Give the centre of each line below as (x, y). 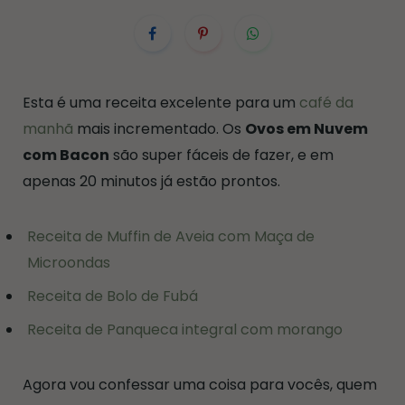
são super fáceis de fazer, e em (221, 155)
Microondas (71, 263)
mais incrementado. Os (159, 129)
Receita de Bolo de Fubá (113, 297)
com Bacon (66, 155)
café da (326, 103)
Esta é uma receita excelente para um (161, 103)
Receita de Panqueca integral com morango (185, 330)
